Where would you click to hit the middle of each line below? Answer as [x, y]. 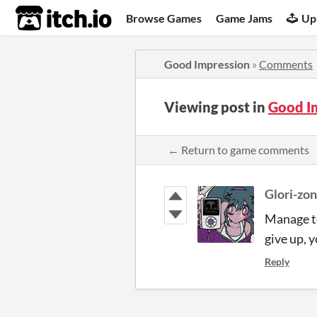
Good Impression [207, 64]
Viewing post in [216, 107]
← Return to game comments [238, 150]
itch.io [46, 18]
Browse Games [164, 18]
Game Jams [244, 18]
